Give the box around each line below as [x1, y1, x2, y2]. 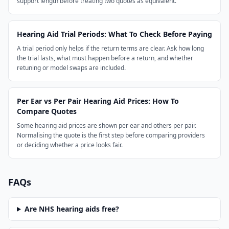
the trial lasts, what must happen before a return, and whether [17, 54, 193, 62]
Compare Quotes [17, 106, 77, 116]
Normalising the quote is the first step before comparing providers [17, 131, 205, 140]
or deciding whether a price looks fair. [17, 141, 123, 149]
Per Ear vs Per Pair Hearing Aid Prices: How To [17, 96, 179, 106]
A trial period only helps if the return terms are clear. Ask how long [17, 44, 204, 53]
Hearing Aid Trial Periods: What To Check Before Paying [17, 29, 212, 39]
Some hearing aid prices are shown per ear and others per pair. [17, 121, 196, 130]
